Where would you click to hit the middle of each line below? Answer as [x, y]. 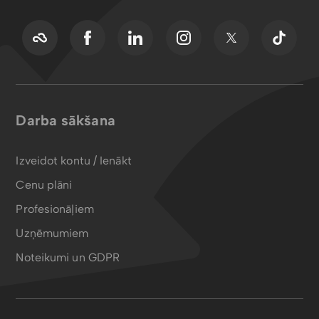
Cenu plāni [44, 184]
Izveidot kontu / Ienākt [74, 160]
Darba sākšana [66, 120]
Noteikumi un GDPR [68, 257]
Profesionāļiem [55, 209]
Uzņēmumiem [52, 233]
